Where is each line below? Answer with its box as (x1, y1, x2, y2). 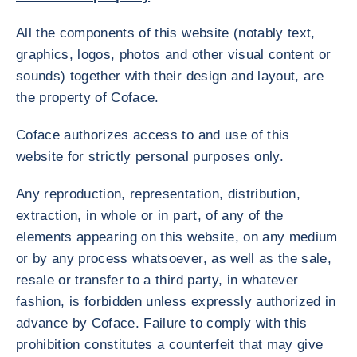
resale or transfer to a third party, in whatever (16, 273, 299, 288)
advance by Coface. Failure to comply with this (16, 316, 308, 331)
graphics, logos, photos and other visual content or (16, 47, 331, 62)
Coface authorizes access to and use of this (16, 127, 290, 143)
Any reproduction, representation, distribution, (16, 186, 300, 202)
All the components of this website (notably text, (16, 25, 316, 41)
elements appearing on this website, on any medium (16, 229, 338, 245)
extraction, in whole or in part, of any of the (16, 208, 284, 223)
